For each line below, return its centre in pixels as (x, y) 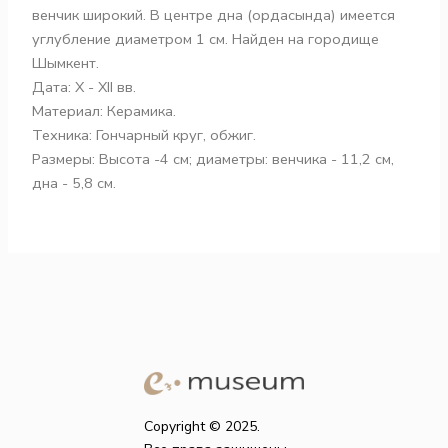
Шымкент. (66, 63)
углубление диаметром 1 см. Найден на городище (206, 39)
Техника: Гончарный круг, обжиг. (144, 135)
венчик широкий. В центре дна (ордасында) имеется (214, 15)
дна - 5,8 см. (74, 183)
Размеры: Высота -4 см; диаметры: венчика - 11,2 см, (213, 159)
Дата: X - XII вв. (84, 87)
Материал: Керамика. (104, 111)
